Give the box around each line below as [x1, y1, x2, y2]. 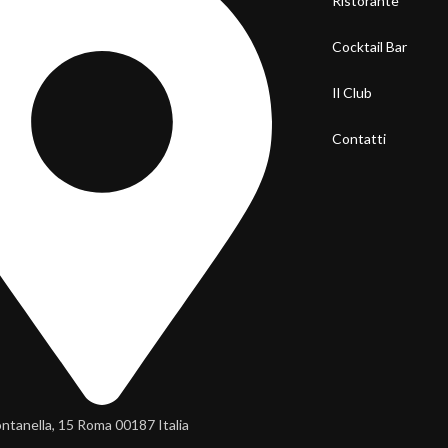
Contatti [331, 130, 386, 147]
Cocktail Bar [331, 38, 407, 55]
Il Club [331, 84, 372, 101]
